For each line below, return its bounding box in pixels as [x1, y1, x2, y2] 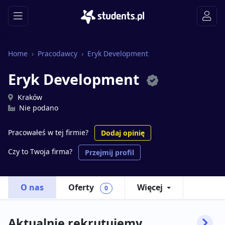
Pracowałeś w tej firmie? [8, 127, 88, 137]
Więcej [137, 182, 163, 193]
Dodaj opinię [101, 128, 145, 138]
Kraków [18, 92, 42, 102]
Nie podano [19, 103, 58, 113]
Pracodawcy [38, 49, 77, 58]
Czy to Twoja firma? [8, 147, 72, 157]
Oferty [68, 182, 96, 193]
